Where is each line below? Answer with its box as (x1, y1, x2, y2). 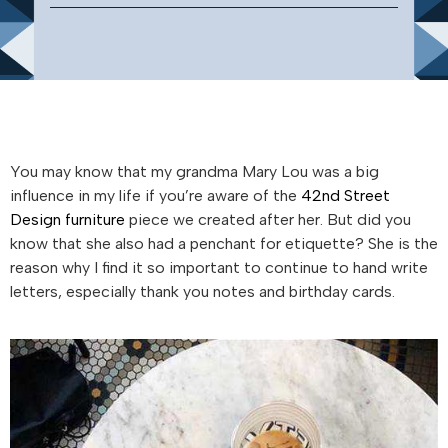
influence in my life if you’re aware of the (10, 185, 301, 205)
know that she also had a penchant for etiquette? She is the (10, 233, 438, 253)
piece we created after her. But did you (125, 209, 411, 229)
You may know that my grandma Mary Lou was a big (10, 161, 379, 181)
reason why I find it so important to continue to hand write (10, 257, 428, 277)
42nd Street (301, 185, 390, 205)
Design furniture (10, 209, 125, 229)
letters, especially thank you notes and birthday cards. (10, 281, 395, 301)
